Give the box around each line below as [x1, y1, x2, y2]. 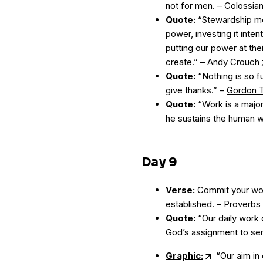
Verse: [166, 184, 195, 195]
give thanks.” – [166, 85, 227, 96]
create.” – [166, 56, 207, 68]
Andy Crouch [207, 56, 259, 68]
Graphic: [166, 250, 203, 261]
